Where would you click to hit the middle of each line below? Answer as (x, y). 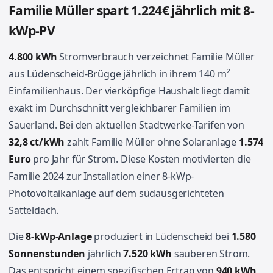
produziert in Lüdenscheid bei (161, 236)
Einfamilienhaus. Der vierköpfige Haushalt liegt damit (129, 91)
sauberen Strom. (211, 253)
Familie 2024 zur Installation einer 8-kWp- (101, 176)
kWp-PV (32, 30)
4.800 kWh (33, 57)
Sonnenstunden (47, 253)
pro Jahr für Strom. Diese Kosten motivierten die (141, 159)
